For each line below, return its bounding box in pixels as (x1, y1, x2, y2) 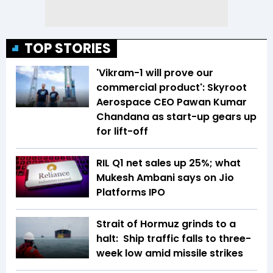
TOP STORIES (24, 39, 111, 58)
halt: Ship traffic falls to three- (96, 232, 251, 246)
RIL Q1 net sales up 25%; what (96, 156, 241, 171)
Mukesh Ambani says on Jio (96, 171, 234, 185)
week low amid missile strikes (96, 246, 243, 261)
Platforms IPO (96, 185, 165, 200)
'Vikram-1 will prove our (96, 66, 213, 80)
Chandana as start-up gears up (96, 110, 257, 124)
